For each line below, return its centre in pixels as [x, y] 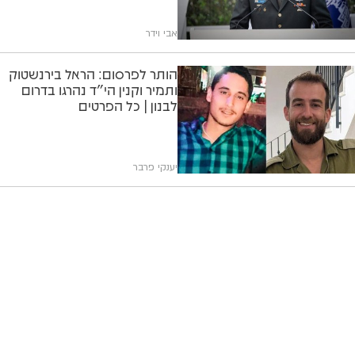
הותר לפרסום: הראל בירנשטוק [93, 74]
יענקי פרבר [155, 168]
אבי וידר [162, 34]
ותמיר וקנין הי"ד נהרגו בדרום [99, 90]
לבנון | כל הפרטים [128, 106]
